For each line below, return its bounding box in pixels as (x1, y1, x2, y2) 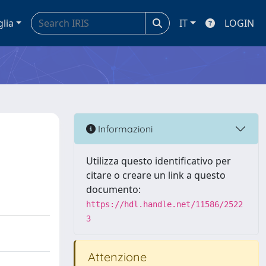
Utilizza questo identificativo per (86, 154, 231, 167)
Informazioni (96, 122, 153, 135)
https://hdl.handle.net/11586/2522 (86, 199, 243, 209)
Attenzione (85, 249, 147, 264)
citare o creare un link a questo (86, 169, 226, 182)
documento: (86, 183, 141, 196)
